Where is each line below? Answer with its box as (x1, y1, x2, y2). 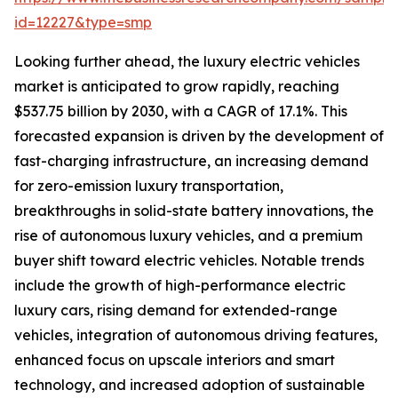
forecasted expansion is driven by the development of (14, 127, 384, 146)
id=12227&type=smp (14, 13, 152, 32)
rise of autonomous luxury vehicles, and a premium (14, 227, 362, 245)
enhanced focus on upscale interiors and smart (14, 351, 335, 370)
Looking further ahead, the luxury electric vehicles (14, 52, 360, 71)
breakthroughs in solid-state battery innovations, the (14, 202, 374, 220)
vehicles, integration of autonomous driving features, (14, 326, 378, 345)
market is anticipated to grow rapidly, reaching (14, 77, 339, 96)
